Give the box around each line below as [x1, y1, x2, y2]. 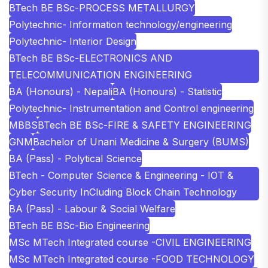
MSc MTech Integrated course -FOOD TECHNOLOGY [9, 252, 254, 265]
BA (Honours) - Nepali [9, 85, 112, 98]
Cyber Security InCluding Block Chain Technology [9, 185, 237, 198]
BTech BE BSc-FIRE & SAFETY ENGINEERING [38, 118, 251, 131]
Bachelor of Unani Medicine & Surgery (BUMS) [33, 135, 249, 148]
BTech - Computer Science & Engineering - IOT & [9, 169, 233, 181]
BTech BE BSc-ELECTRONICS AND [9, 51, 172, 64]
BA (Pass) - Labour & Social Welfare [9, 202, 175, 215]
